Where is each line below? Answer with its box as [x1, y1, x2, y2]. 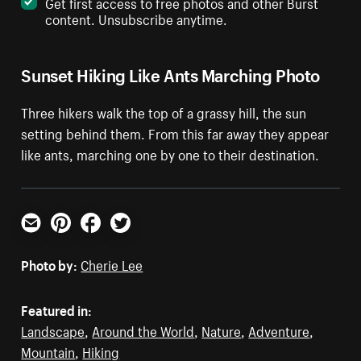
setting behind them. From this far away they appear [21, 121, 330, 143]
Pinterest [50, 227, 104, 249]
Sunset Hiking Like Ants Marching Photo [21, 59, 320, 86]
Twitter [110, 227, 151, 249]
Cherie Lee [81, 252, 143, 274]
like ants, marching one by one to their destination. [21, 142, 320, 164]
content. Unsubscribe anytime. [45, 6, 228, 28]
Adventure [248, 318, 310, 340]
